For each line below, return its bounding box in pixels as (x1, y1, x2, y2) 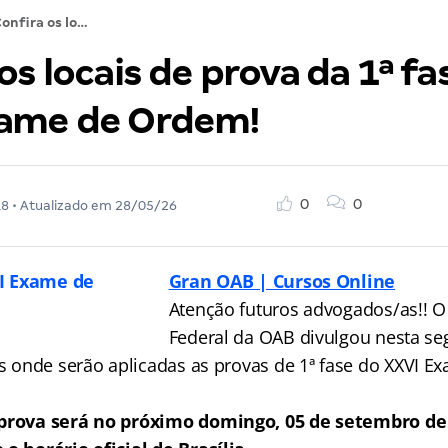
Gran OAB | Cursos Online (168, 269, 396, 293)
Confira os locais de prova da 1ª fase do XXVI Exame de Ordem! (76, 15, 88, 30)
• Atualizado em (8, 198, 115, 213)
